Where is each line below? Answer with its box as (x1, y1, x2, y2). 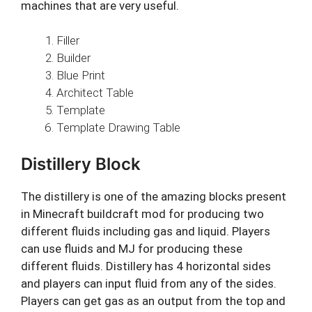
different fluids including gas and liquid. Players (21, 224, 270, 238)
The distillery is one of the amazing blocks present (21, 189, 286, 203)
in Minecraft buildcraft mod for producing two (21, 206, 264, 221)
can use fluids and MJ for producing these (21, 241, 242, 256)
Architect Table (56, 86, 134, 100)
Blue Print (56, 68, 105, 82)
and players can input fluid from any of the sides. (21, 276, 276, 290)
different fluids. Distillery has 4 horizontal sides (21, 258, 271, 273)
